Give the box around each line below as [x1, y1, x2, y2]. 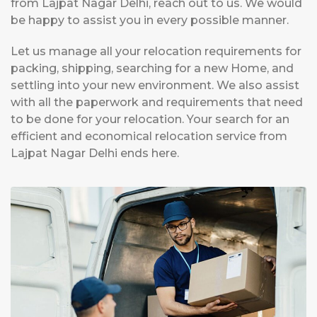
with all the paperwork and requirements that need [11, 96, 303, 110]
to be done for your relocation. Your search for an [11, 113, 289, 127]
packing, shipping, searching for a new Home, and [11, 62, 294, 76]
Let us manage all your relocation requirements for [11, 45, 301, 59]
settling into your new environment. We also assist [11, 79, 299, 93]
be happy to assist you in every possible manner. [11, 13, 289, 28]
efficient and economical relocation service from [11, 129, 287, 144]
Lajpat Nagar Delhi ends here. [11, 146, 179, 161]
